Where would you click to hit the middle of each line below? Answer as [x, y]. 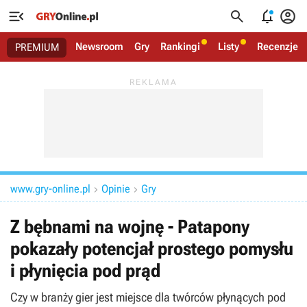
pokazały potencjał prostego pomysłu [152, 249]
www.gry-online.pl [50, 189]
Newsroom [99, 47]
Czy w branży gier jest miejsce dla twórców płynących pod [148, 297]
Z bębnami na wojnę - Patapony [130, 227]
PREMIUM [37, 47]
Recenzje [278, 47]
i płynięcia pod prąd [85, 271]
